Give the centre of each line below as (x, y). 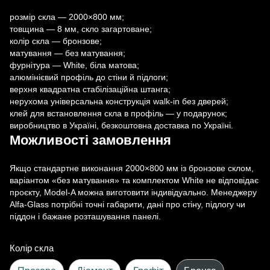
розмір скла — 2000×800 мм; (67, 17)
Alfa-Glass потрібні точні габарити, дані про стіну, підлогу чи (127, 204)
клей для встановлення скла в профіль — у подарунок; (118, 113)
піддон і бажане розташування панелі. (85, 216)
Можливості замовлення (90, 140)
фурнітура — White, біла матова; (74, 65)
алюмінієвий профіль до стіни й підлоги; (89, 77)
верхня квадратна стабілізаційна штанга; (90, 89)
